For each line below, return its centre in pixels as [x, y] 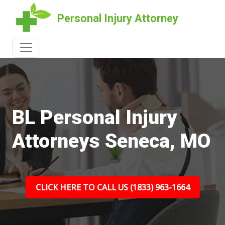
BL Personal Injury [94, 118]
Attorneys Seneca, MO [111, 141]
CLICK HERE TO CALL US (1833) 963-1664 [113, 187]
